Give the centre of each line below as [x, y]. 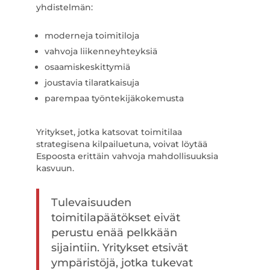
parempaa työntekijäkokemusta [114, 98]
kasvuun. [55, 168]
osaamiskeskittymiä [87, 67]
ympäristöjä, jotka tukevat [122, 262]
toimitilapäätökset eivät [115, 217]
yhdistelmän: [64, 7]
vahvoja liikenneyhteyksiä [101, 51]
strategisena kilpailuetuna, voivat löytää [121, 144]
